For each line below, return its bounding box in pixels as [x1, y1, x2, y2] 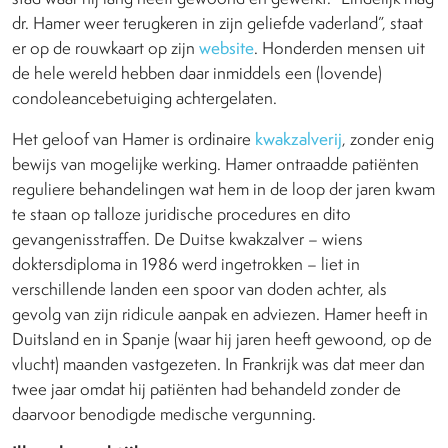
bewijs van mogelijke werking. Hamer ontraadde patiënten [12, 153, 419, 176]
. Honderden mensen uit [254, 37, 425, 60]
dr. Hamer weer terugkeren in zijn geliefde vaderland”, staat [12, 12, 423, 35]
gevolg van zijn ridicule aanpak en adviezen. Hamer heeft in [12, 303, 428, 326]
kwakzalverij [251, 128, 342, 151]
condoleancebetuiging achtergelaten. [12, 87, 281, 110]
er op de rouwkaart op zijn [12, 37, 199, 60]
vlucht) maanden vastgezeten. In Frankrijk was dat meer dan [12, 353, 425, 376]
